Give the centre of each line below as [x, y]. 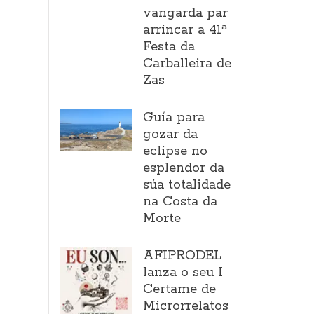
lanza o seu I [183, 273]
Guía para [174, 118]
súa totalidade [187, 185]
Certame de [180, 289]
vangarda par [186, 13]
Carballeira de [187, 64]
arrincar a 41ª [185, 30]
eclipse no [176, 151]
